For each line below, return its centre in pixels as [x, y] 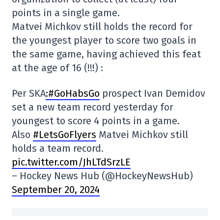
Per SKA [29, 93]
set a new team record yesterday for [93, 107]
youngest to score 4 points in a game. [96, 121]
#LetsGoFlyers [65, 135]
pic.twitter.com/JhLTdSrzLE [71, 162]
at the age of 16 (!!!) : [57, 68]
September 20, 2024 [56, 190]
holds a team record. [58, 148]
